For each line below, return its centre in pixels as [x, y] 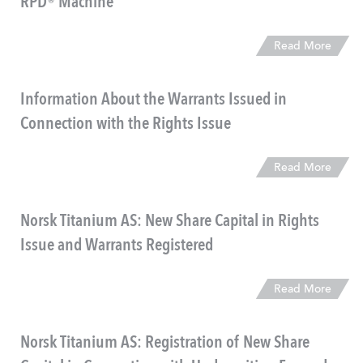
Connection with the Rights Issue [126, 124]
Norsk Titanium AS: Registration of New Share [165, 343]
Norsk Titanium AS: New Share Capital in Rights [170, 222]
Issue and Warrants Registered [117, 246]
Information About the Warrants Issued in [154, 100]
